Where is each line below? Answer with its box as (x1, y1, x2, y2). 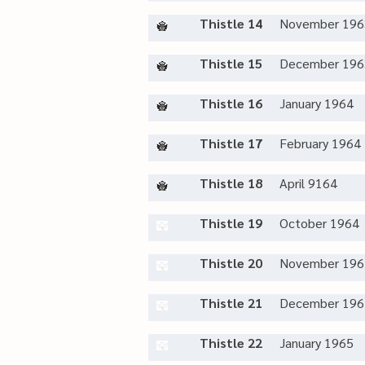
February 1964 (279, 134, 361, 152)
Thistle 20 (200, 254, 262, 271)
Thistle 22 (200, 334, 262, 351)
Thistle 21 (200, 294, 262, 311)
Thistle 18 (200, 174, 262, 191)
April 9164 (279, 174, 337, 191)
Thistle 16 (200, 95, 262, 112)
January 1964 (279, 95, 354, 112)
